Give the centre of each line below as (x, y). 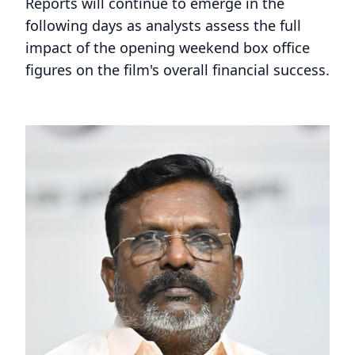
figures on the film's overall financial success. (177, 70)
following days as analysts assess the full (163, 25)
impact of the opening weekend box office (168, 48)
